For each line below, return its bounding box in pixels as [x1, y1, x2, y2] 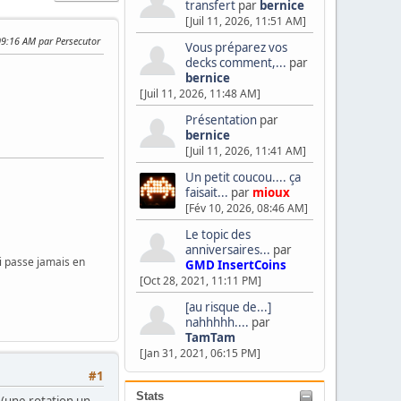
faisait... [185, 184, 228, 200]
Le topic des [185, 226, 251, 243]
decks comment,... [185, 55, 286, 71]
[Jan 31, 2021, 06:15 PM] [140, 346, 260, 361]
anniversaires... [185, 242, 270, 258]
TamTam [185, 329, 235, 346]
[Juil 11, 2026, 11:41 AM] [185, 143, 306, 158]
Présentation [185, 112, 260, 128]
